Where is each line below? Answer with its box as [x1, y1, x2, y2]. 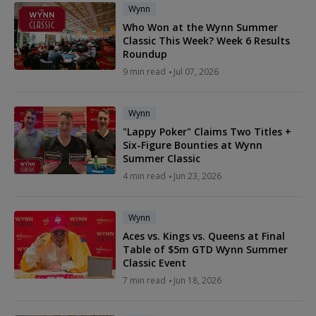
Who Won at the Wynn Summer [123, 20, 278, 35]
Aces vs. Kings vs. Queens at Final [123, 229, 285, 243]
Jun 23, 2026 [174, 170, 221, 183]
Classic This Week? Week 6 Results [123, 34, 290, 48]
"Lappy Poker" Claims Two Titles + [123, 125, 291, 139]
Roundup [123, 47, 167, 61]
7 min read [123, 274, 166, 287]
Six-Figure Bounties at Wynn [123, 138, 262, 152]
